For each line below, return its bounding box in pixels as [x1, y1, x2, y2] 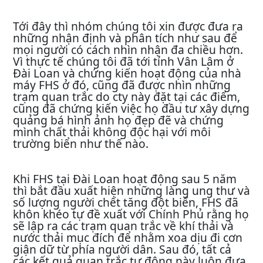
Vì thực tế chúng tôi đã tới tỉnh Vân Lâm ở [13, 53, 234, 69]
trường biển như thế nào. [13, 136, 149, 151]
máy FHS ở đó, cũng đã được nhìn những [13, 77, 231, 93]
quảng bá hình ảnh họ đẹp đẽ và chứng [13, 112, 224, 128]
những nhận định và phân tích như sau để [13, 30, 237, 46]
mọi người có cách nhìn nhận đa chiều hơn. [13, 42, 243, 58]
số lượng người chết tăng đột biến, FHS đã [13, 194, 238, 210]
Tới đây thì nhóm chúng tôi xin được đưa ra [13, 18, 243, 34]
